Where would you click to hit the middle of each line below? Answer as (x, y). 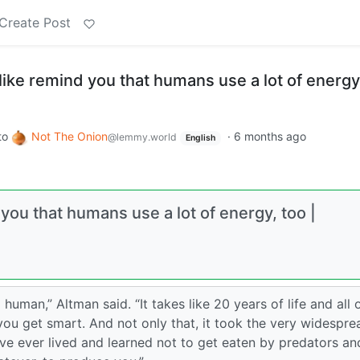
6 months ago (270, 136)
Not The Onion (70, 136)
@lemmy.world (142, 137)
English (200, 138)
